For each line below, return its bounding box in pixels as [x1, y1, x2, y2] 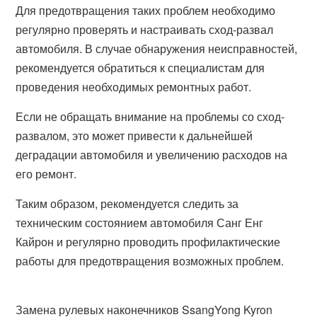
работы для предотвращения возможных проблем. [16, 253, 284, 269]
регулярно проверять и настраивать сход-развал [16, 21, 274, 38]
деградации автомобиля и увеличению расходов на [16, 146, 288, 163]
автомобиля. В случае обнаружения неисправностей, [16, 40, 298, 57]
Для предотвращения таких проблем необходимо [16, 2, 276, 18]
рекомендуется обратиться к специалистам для [16, 59, 265, 76]
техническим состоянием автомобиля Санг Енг [16, 214, 264, 231]
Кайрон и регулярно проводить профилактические [16, 234, 281, 250]
